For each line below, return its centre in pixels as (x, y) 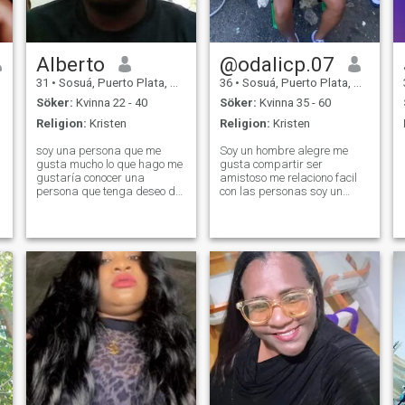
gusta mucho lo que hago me (109, 164)
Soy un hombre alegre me (283, 150)
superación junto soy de (95, 204)
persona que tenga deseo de (108, 191)
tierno (233, 218)
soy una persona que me (98, 150)
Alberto (70, 64)
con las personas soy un (281, 191)
